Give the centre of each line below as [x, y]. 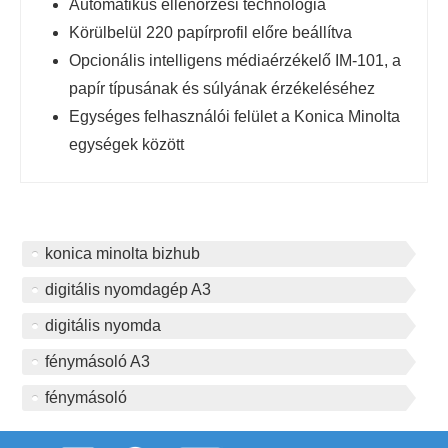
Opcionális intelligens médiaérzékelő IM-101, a [235, 60]
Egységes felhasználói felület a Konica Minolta [234, 116]
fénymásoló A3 [97, 361]
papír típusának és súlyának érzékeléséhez [222, 88]
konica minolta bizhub [122, 253]
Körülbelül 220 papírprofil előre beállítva [210, 32]
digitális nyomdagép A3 [128, 289]
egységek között [126, 144]
